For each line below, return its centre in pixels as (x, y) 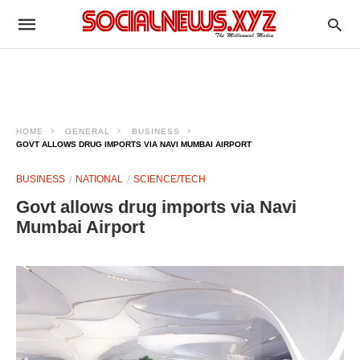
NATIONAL (99, 179)
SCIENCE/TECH (170, 179)
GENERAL (88, 131)
